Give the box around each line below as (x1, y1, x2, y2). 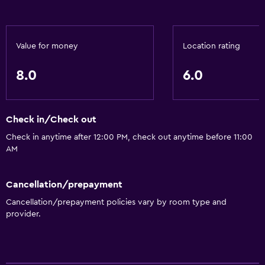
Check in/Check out (6, 115, 96, 125)
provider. (6, 209, 41, 218)
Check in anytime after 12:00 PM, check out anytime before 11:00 (6, 133, 253, 142)
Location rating (183, 42, 240, 50)
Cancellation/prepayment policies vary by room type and (6, 198, 227, 206)
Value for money (16, 42, 78, 50)
